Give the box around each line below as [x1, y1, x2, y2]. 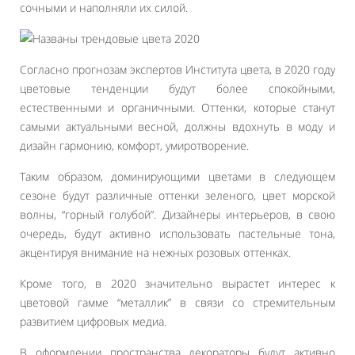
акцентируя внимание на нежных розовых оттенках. [20, 245, 291, 260]
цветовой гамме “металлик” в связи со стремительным [20, 295, 335, 310]
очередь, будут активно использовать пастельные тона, [20, 226, 335, 241]
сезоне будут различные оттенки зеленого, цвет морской [20, 188, 335, 203]
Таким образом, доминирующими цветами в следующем [20, 169, 335, 184]
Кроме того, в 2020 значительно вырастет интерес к [20, 276, 335, 291]
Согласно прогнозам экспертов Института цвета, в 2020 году [20, 62, 335, 77]
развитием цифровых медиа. [20, 314, 166, 329]
